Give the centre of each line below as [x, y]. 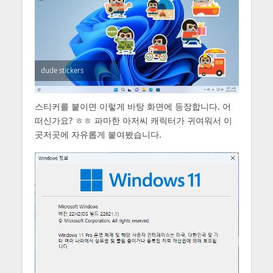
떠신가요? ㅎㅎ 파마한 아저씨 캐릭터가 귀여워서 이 [133, 120]
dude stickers [62, 70]
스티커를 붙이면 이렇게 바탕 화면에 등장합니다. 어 [133, 106]
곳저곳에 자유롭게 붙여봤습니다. [98, 134]
